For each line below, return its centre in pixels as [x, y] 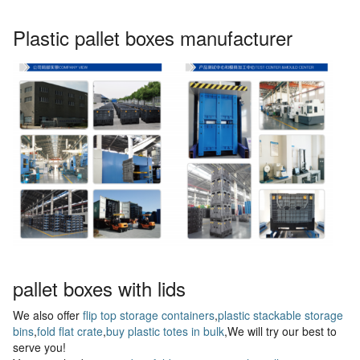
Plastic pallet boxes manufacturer [153, 37]
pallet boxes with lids [99, 288]
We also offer [48, 315]
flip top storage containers [149, 315]
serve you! [39, 347]
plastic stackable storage [280, 315]
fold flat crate [70, 331]
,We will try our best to [280, 331]
